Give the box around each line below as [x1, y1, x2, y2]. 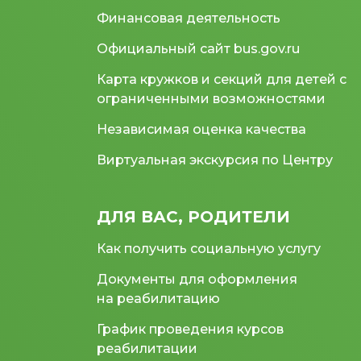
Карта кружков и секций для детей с [97, 71, 346, 87]
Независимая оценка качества [97, 121, 306, 137]
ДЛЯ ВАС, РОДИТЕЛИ [97, 206, 290, 226]
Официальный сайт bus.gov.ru [97, 40, 300, 56]
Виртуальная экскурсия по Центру [97, 151, 333, 168]
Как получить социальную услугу [97, 240, 321, 256]
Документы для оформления [97, 271, 297, 287]
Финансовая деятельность [97, 10, 280, 26]
